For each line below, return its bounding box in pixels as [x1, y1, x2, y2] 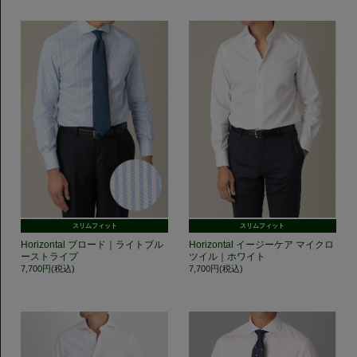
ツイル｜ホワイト [188, 251, 265, 263]
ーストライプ [21, 251, 79, 263]
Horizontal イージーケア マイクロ [188, 239, 334, 251]
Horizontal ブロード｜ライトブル [21, 239, 164, 251]
